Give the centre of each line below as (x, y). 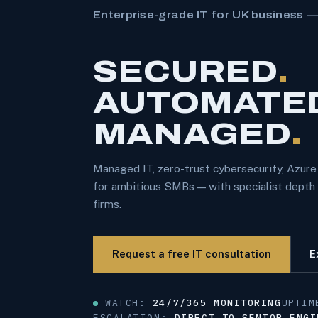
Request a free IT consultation (192, 254)
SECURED (185, 72)
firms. (107, 204)
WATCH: (129, 303)
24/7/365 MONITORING (217, 303)
